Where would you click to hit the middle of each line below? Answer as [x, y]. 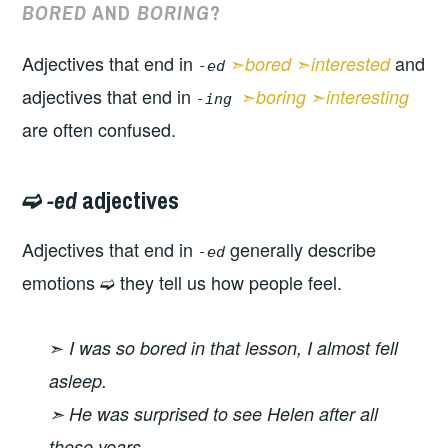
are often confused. [99, 129]
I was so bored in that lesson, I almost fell [234, 348]
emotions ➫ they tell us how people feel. [182, 282]
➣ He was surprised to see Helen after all [214, 414]
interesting [368, 97]
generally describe [301, 249]
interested [351, 64]
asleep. [78, 381]
